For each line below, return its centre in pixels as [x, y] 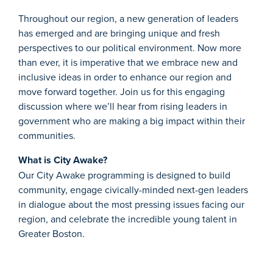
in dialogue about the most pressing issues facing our [131, 204]
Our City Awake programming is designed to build [124, 175]
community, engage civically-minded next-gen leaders [133, 190]
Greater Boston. [53, 234]
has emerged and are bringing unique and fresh [119, 33]
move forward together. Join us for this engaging [122, 92]
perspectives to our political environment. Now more [130, 48]
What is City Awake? [64, 160]
